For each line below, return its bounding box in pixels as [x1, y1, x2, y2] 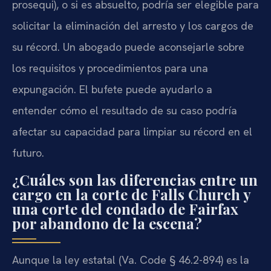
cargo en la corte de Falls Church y [12, 184, 250, 204]
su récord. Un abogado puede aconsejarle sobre [12, 40, 244, 54]
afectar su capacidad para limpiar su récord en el [12, 125, 252, 139]
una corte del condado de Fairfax [12, 198, 238, 218]
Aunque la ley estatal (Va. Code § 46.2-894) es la [12, 252, 249, 267]
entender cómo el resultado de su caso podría [12, 103, 237, 118]
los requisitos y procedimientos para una [12, 61, 208, 76]
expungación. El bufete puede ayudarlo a [12, 82, 212, 97]
